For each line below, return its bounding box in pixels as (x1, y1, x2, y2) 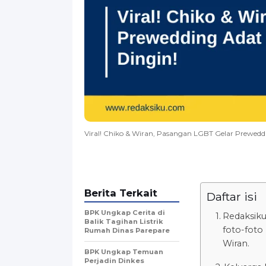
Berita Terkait (84, 186, 157, 199)
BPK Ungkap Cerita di (84, 208, 165, 217)
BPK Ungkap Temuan (84, 247, 163, 256)
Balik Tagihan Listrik (84, 217, 163, 226)
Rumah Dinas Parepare (84, 226, 170, 235)
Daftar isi (207, 189, 257, 204)
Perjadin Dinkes (84, 256, 144, 265)
